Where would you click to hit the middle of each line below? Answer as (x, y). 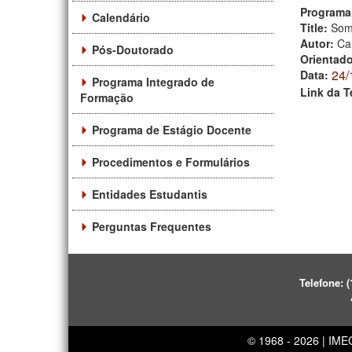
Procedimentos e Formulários (171, 161)
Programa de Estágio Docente (172, 129)
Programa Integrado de (153, 81)
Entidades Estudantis (150, 194)
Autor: (319, 43)
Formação (107, 97)
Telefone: (323, 282)
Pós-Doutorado (133, 49)
